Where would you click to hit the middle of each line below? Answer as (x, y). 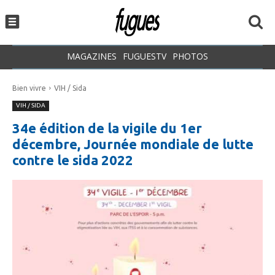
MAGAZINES (92, 56)
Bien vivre (29, 88)
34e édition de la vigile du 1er (107, 128)
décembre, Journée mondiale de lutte (133, 144)
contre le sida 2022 (73, 160)
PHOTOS (190, 56)
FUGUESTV (145, 56)
